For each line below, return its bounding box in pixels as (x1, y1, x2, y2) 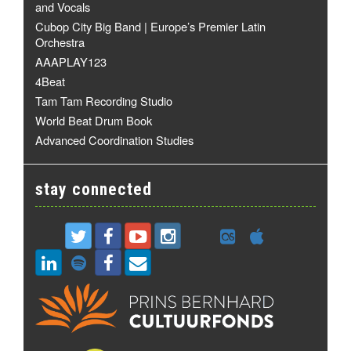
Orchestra (35, 34, 85, 51)
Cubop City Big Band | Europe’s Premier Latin (35, 18, 266, 35)
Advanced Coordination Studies (35, 132, 194, 149)
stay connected (35, 179, 152, 200)
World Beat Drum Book (35, 112, 152, 129)
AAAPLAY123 (35, 53, 107, 71)
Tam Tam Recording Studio (35, 92, 172, 110)
